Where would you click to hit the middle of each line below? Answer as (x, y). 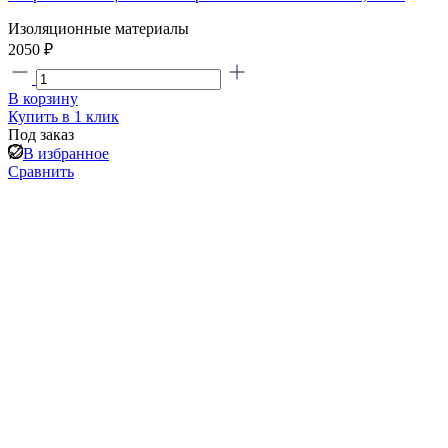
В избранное (66, 153)
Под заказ (41, 134)
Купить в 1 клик (63, 116)
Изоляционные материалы (98, 28)
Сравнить (41, 171)
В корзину (43, 98)
